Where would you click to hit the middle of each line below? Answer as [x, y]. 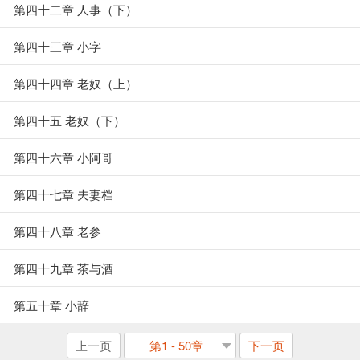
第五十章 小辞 [51, 305]
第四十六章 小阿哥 [63, 157]
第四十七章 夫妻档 [63, 194]
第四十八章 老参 [57, 231]
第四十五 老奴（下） [70, 120]
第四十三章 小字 [57, 46]
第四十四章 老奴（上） [76, 83]
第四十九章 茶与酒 [63, 268]
